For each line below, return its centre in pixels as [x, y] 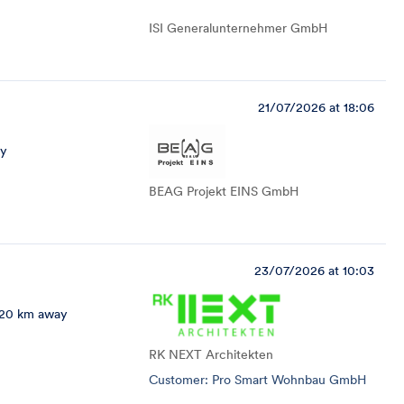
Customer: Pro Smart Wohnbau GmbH [257, 380]
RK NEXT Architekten [211, 354]
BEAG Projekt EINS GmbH [224, 191]
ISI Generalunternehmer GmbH [238, 28]
